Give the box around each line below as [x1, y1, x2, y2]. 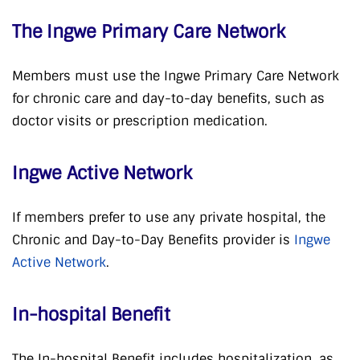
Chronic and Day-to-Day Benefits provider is [12, 231, 294, 249]
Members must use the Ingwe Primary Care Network [12, 67, 339, 85]
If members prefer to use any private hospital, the [12, 209, 325, 227]
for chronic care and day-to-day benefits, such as [12, 90, 325, 108]
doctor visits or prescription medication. [12, 112, 268, 130]
